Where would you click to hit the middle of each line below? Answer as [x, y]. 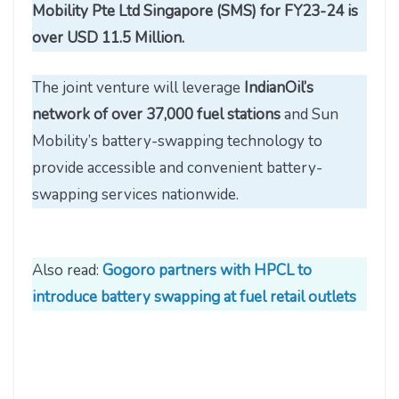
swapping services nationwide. [135, 194]
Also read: [67, 271]
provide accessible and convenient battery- [177, 167]
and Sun [309, 114]
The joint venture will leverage [138, 87]
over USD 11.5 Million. [108, 38]
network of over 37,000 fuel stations [156, 114]
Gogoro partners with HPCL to [207, 271]
